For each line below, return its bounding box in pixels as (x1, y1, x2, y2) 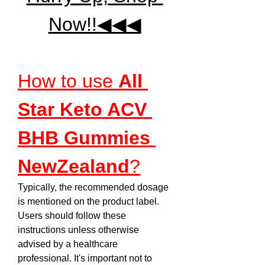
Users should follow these (18, 211, 126, 221)
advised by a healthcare (18, 239, 118, 249)
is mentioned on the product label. (18, 196, 159, 206)
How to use (18, 70, 118, 92)
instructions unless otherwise (18, 225, 139, 235)
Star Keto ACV (18, 99, 147, 120)
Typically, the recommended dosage (18, 182, 169, 192)
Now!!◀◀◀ (48, 14, 141, 35)
